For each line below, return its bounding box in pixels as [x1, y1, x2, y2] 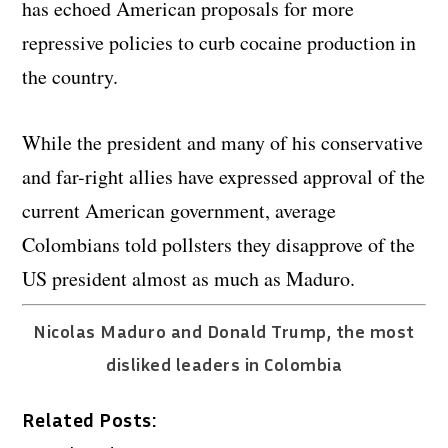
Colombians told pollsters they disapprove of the [22, 230, 416, 258]
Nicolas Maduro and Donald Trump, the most [33, 319, 415, 342]
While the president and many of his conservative [22, 128, 424, 156]
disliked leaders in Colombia [106, 352, 342, 375]
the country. [22, 62, 119, 90]
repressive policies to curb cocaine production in [22, 28, 417, 56]
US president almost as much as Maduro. [22, 264, 356, 292]
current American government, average [22, 196, 337, 224]
